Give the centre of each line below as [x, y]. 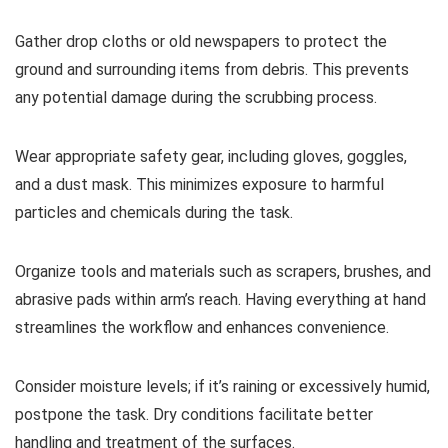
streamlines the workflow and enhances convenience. [202, 327]
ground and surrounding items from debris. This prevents [212, 69]
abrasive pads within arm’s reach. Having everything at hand [220, 299]
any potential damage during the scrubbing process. [196, 97]
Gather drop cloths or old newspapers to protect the [201, 41]
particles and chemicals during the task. [154, 212]
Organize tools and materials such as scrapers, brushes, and [223, 271]
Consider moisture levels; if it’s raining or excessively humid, [222, 386]
